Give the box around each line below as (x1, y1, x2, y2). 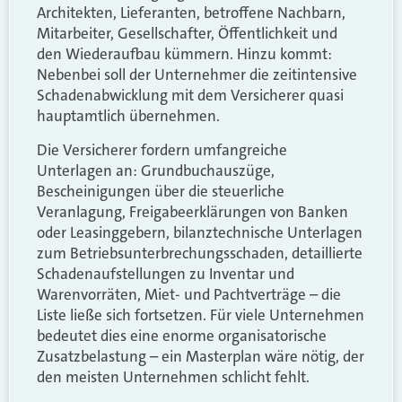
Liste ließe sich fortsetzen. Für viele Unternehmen (37, 304, 364, 325)
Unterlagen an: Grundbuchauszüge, (37, 160, 275, 180)
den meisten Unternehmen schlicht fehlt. (37, 366, 310, 387)
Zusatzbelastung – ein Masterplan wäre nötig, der (37, 345, 364, 366)
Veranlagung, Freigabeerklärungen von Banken (37, 201, 348, 222)
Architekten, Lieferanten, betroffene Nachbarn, (37, 3, 345, 23)
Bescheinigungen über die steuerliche (37, 180, 284, 201)
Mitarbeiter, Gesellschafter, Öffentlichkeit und (37, 23, 337, 44)
